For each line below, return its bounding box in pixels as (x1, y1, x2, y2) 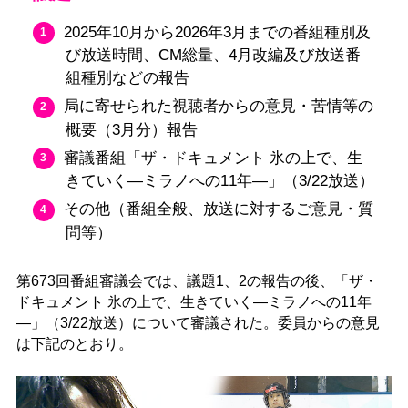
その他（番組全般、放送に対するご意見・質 (64, 200, 374, 219)
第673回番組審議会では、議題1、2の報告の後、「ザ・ (15, 273, 378, 290)
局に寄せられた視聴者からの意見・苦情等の (64, 97, 374, 116)
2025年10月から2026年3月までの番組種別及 (64, 23, 372, 41)
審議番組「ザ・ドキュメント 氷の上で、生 (64, 148, 363, 167)
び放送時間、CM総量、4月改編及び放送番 (65, 46, 361, 65)
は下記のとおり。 (15, 336, 133, 352)
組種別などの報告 (65, 69, 189, 87)
